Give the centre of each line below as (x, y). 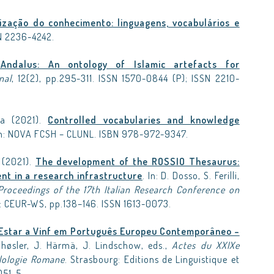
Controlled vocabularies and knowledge (144, 120)
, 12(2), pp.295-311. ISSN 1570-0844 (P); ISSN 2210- (125, 78)
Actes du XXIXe (206, 245)
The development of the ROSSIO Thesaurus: (137, 161)
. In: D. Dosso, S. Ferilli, (191, 176)
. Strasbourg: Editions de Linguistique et (152, 259)
